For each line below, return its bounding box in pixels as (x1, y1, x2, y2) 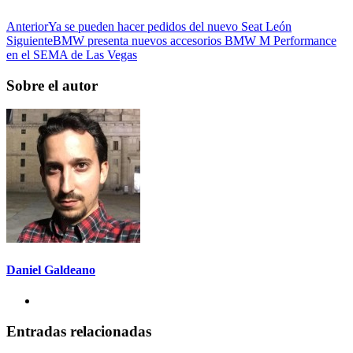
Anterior (6, 19, 48, 33)
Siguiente (6, 33, 53, 47)
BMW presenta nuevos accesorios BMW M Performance (53, 33, 336, 47)
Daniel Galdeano (6, 262, 95, 277)
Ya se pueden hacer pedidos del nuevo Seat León (48, 19, 292, 33)
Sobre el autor (6, 76, 98, 94)
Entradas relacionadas (6, 322, 151, 340)
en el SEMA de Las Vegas (6, 47, 137, 61)
